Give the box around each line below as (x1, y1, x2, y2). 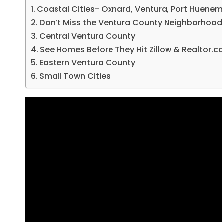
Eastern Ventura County (39, 56, 136, 68)
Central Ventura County (39, 30, 136, 42)
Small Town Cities (39, 70, 111, 82)
